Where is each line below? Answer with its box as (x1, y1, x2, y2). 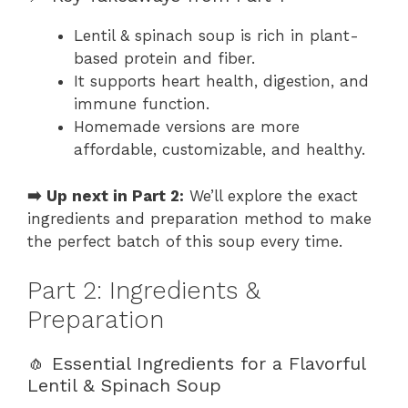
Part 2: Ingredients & (27, 276, 260, 306)
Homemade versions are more (74, 117, 300, 137)
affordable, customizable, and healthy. (74, 140, 365, 159)
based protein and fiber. (74, 49, 255, 68)
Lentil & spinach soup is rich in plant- (74, 26, 359, 46)
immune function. (74, 95, 209, 114)
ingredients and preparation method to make (27, 209, 372, 228)
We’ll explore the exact (184, 186, 358, 205)
